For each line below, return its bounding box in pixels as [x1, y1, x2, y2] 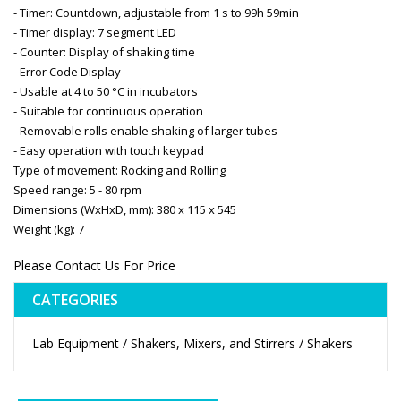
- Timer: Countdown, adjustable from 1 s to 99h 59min [13, 4, 299, 21]
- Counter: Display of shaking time [13, 44, 195, 61]
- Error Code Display [13, 64, 121, 81]
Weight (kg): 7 [13, 221, 84, 238]
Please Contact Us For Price [13, 257, 175, 275]
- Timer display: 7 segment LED [13, 24, 176, 41]
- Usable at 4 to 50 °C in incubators [13, 83, 198, 100]
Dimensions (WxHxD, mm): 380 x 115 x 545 [13, 201, 236, 218]
